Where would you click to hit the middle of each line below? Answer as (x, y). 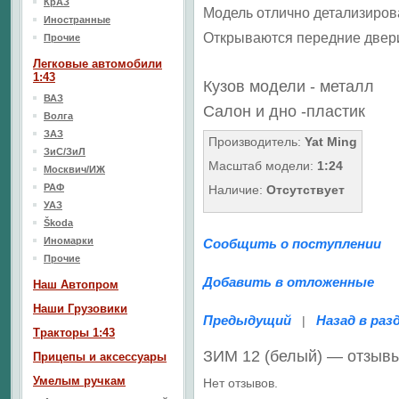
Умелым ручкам (79, 381)
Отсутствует (305, 190)
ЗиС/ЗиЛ (65, 151)
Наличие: (237, 190)
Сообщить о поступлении (292, 244)
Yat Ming (331, 142)
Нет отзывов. (240, 383)
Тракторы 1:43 (74, 333)
